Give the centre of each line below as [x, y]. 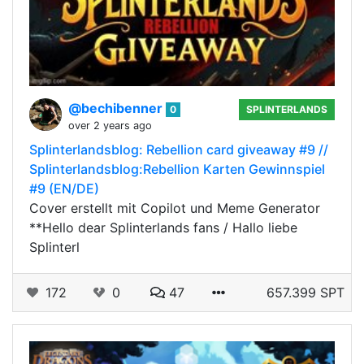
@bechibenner [117, 108]
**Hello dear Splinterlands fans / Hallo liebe [163, 227]
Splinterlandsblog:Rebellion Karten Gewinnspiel [177, 169]
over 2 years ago [110, 125]
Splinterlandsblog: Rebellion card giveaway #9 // [179, 149]
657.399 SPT [305, 292]
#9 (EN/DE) [64, 188]
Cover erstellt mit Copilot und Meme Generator [175, 208]
